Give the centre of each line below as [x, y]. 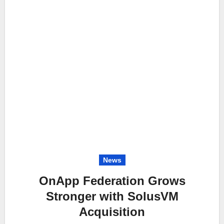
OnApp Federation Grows [112, 180]
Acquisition [112, 211]
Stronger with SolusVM [112, 196]
